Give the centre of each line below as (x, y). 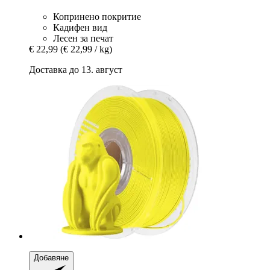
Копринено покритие (97, 17)
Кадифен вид (80, 28)
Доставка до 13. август (76, 70)
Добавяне (51, 258)
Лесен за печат (83, 39)
